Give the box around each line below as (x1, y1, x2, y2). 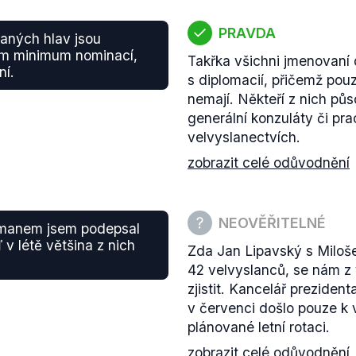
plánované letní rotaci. (188, 319, 330, 335)
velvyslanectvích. (188, 129, 300, 145)
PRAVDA (219, 24, 276, 41)
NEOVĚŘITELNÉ (219, 214, 326, 231)
